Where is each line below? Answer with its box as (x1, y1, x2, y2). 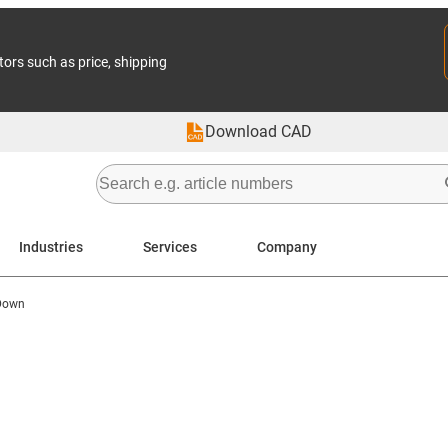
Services (143, 238, 197, 255)
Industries (19, 238, 83, 255)
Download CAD (205, 122, 312, 141)
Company (257, 238, 317, 255)
